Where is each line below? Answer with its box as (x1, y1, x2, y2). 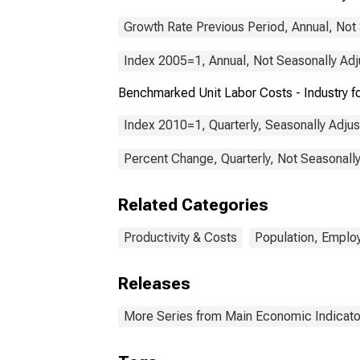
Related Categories (118, 195, 268, 215)
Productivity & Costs (124, 230, 237, 245)
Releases (118, 274, 190, 293)
